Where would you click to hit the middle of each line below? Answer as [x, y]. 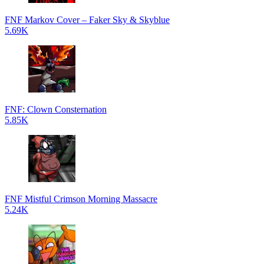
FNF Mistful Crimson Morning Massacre [81, 199]
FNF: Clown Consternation [56, 109]
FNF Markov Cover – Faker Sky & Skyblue [87, 20]
